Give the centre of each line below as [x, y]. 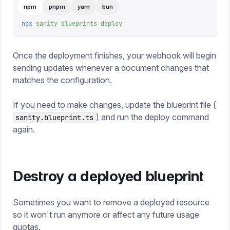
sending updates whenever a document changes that [111, 68]
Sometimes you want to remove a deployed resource [111, 202]
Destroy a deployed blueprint [109, 176]
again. [24, 129]
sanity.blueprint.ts [54, 118]
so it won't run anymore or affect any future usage [106, 215]
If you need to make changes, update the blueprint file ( [114, 105]
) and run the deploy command [152, 117]
